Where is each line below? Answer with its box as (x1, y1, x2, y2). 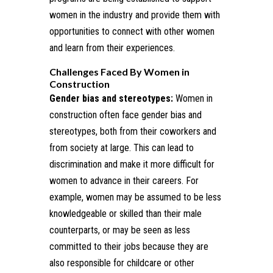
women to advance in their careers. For (49, 174, 199, 186)
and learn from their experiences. (49, 41, 175, 54)
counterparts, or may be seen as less (49, 224, 190, 236)
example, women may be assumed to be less (49, 191, 221, 203)
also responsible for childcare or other (49, 257, 194, 269)
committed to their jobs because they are (49, 240, 208, 252)
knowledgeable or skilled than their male (49, 207, 202, 219)
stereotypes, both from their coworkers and (49, 125, 216, 137)
